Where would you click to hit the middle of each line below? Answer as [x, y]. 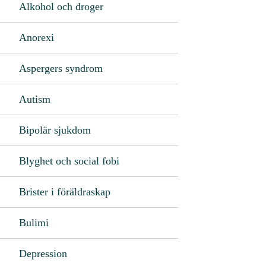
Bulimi [34, 222]
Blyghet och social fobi [69, 161]
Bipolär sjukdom [55, 130]
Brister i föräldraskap [65, 191]
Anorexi [37, 37]
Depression [43, 253]
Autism [35, 99]
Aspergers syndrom [61, 68]
